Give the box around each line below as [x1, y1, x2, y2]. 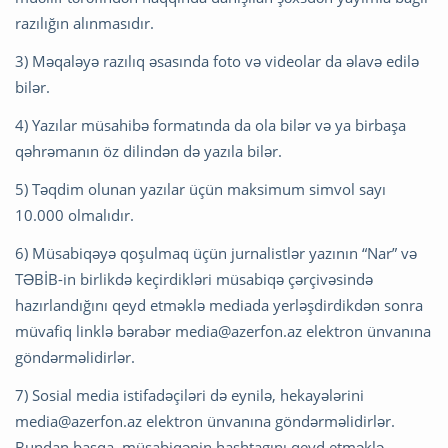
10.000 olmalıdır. [15, 205, 134, 226]
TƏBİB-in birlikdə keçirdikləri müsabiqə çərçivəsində [15, 269, 373, 290]
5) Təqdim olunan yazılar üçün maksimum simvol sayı [15, 179, 386, 200]
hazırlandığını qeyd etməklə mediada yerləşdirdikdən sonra [15, 295, 423, 316]
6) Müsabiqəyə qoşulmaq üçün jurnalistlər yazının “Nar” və [15, 243, 417, 264]
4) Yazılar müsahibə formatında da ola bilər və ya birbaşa [15, 115, 406, 136]
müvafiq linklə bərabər [15, 321, 175, 342]
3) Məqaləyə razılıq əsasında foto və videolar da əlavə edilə [15, 51, 419, 72]
